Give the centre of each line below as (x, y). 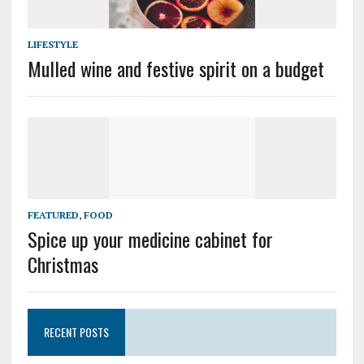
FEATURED (53, 215)
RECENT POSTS (76, 332)
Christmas (63, 264)
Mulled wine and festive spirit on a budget (175, 69)
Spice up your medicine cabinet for (150, 239)
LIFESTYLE (52, 45)
